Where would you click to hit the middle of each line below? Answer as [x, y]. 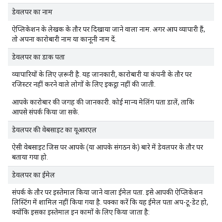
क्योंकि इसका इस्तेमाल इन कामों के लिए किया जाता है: [81, 212]
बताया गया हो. [30, 157]
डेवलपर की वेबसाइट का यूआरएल [54, 130]
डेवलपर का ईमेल [33, 175]
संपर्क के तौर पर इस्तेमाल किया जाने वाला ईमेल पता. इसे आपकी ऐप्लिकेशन [107, 192]
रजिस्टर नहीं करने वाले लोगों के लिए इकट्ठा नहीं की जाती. [84, 84]
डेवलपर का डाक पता [38, 57]
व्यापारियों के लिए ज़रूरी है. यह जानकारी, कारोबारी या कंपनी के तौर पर [102, 74]
